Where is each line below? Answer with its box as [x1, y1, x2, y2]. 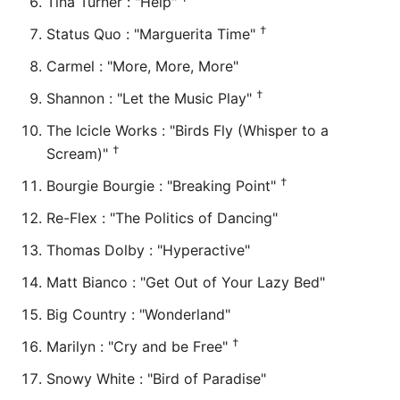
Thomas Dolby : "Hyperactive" [46, 240, 250, 259]
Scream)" [46, 144, 112, 162]
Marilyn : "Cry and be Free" [46, 337, 232, 355]
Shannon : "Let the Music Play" [46, 88, 256, 107]
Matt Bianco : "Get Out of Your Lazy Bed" [46, 272, 325, 291]
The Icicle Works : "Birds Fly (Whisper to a [46, 121, 329, 139]
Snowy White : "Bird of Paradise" [46, 369, 266, 387]
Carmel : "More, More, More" [46, 56, 238, 75]
